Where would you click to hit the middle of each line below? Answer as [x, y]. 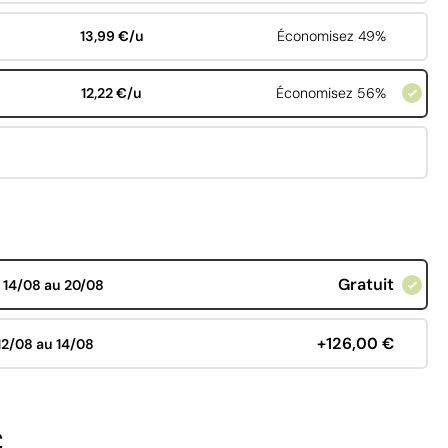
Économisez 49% [331, 36]
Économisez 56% [330, 93]
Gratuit [365, 285]
